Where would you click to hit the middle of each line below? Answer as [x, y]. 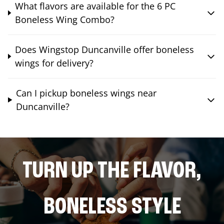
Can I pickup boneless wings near [86, 93]
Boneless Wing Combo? [64, 19]
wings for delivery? [54, 63]
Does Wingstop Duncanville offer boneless [104, 49]
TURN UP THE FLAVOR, [112, 171]
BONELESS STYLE [112, 207]
